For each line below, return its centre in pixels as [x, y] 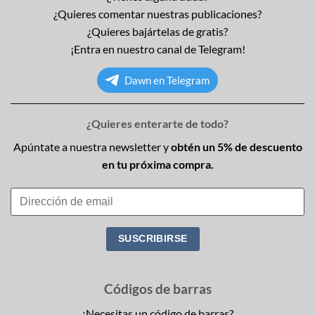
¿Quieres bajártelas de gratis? [157, 32]
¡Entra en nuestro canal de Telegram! [157, 49]
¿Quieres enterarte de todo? [157, 124]
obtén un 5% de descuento [236, 147]
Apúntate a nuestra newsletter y [92, 147]
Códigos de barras [157, 289]
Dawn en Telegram [167, 81]
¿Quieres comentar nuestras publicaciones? [157, 14]
